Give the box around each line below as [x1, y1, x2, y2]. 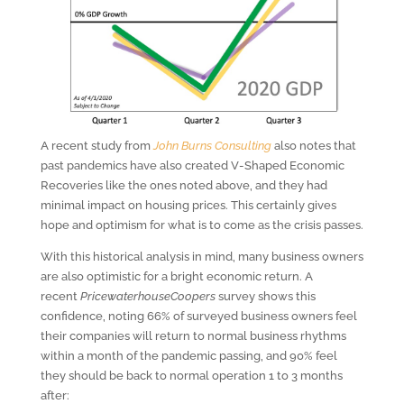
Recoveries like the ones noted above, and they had [40, 178, 327, 192]
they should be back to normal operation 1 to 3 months [40, 368, 343, 382]
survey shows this [215, 289, 316, 303]
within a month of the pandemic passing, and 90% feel [40, 348, 337, 363]
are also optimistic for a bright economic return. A [40, 269, 313, 283]
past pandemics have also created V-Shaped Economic [40, 158, 344, 172]
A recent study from [40, 138, 153, 152]
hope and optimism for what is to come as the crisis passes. [40, 217, 363, 232]
